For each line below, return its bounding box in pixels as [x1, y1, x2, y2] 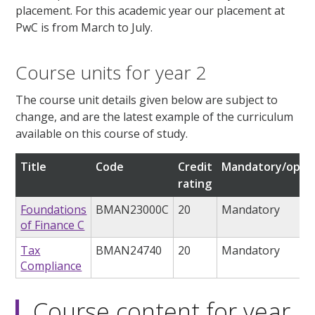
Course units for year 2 [15, 59, 207, 85]
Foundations [20, 202, 87, 218]
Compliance [20, 258, 82, 274]
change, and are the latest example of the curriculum [15, 109, 294, 125]
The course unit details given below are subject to [15, 92, 278, 108]
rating [178, 176, 212, 192]
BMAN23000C [96, 202, 169, 218]
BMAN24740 [96, 243, 162, 259]
